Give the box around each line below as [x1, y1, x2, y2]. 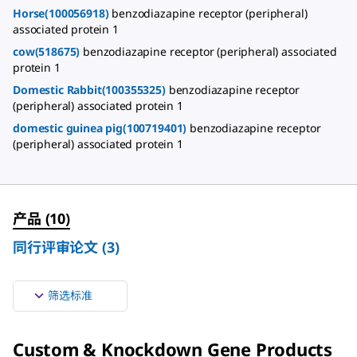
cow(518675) [13, 44, 84, 59]
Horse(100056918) [13, 6, 112, 21]
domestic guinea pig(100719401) [13, 120, 190, 135]
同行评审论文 [13, 237, 99, 257]
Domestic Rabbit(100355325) [13, 82, 169, 97]
